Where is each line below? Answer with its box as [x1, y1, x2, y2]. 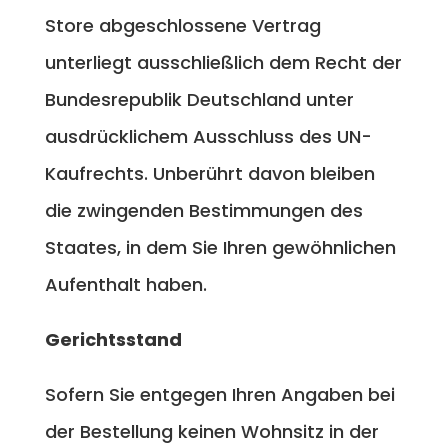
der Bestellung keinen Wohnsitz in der [44, 418, 379, 444]
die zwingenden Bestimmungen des [44, 197, 363, 223]
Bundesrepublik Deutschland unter [44, 86, 354, 112]
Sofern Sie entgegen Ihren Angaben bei [44, 381, 395, 407]
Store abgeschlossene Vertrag [44, 12, 321, 38]
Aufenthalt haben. [44, 271, 207, 297]
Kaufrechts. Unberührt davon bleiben [44, 160, 375, 186]
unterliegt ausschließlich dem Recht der [44, 49, 402, 75]
